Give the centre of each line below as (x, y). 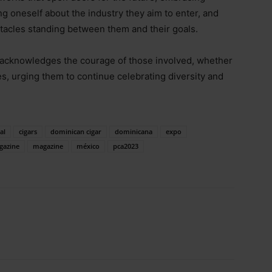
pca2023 (126, 146)
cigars (28, 131)
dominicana (134, 131)
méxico (88, 146)
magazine (48, 146)
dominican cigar (76, 131)
